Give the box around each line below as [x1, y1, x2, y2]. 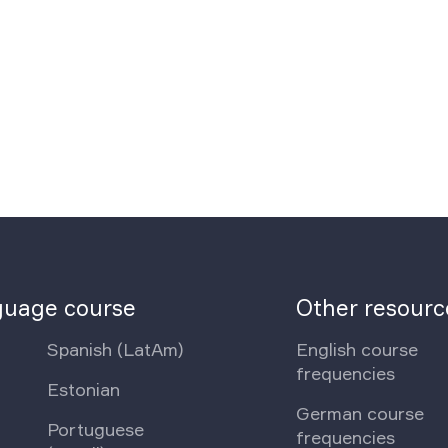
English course [296, 338, 419, 361]
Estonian [47, 378, 121, 401]
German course [296, 402, 425, 425]
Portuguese [47, 418, 145, 441]
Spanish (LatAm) [47, 338, 184, 361]
